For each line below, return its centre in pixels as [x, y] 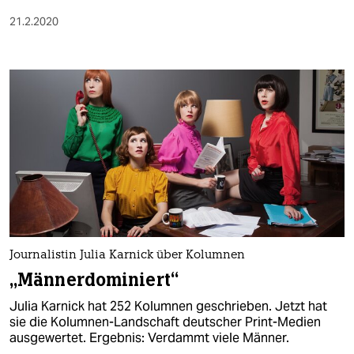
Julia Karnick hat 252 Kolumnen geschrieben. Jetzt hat [168, 307]
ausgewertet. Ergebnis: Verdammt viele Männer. [149, 338]
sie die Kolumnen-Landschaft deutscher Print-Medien [165, 322]
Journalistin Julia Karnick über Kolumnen [127, 256]
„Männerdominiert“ [94, 281]
